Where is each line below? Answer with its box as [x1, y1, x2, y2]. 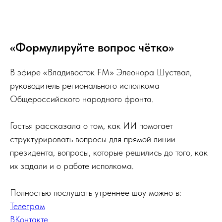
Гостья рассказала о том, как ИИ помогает [10, 120, 173, 131]
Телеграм [10, 201, 45, 211]
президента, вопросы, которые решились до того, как [10, 147, 208, 158]
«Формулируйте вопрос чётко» [10, 40, 174, 55]
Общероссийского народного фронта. [10, 94, 154, 104]
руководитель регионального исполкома [10, 80, 160, 91]
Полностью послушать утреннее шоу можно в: [10, 187, 181, 198]
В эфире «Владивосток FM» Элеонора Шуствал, [10, 67, 192, 77]
